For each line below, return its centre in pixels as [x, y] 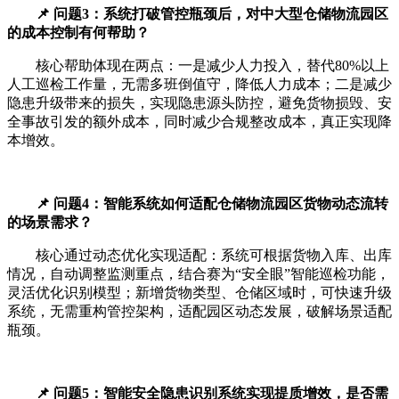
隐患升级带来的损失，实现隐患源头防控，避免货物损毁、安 [199, 103]
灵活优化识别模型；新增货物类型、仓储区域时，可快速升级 [199, 293]
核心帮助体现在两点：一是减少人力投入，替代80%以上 [212, 66]
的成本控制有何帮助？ [78, 33]
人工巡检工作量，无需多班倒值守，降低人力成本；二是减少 [199, 85]
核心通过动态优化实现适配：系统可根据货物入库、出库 [214, 256]
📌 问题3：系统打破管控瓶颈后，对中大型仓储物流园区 [212, 14]
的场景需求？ [50, 223]
